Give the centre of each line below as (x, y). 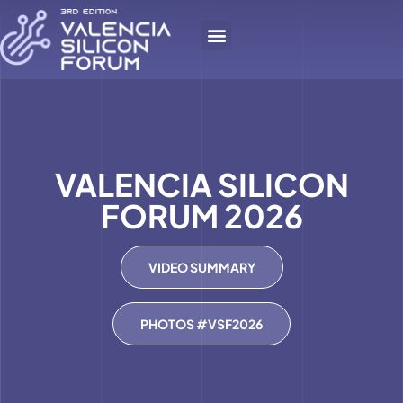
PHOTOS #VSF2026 (201, 324)
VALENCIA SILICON (201, 185)
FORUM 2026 (201, 216)
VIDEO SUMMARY (201, 268)
